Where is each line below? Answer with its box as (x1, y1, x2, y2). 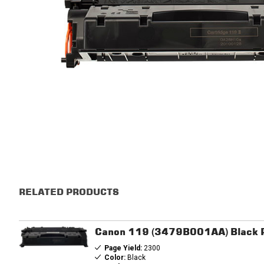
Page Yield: (104, 244, 142, 252)
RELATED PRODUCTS (19, 186, 119, 197)
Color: (104, 253, 126, 262)
